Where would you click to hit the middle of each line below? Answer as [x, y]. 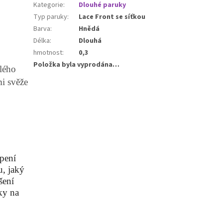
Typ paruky [51, 17]
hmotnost [48, 53]
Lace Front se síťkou [112, 17]
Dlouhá [90, 41]
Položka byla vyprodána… [77, 64]
